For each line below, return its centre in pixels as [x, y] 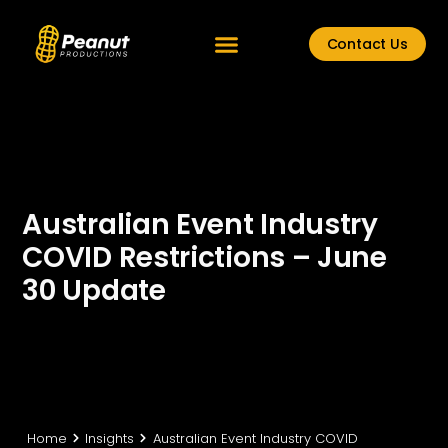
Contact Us [367, 44]
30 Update [94, 290]
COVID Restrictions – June [204, 257]
